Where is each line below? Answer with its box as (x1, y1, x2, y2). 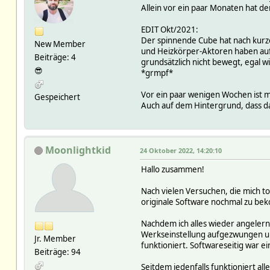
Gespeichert (34, 91, 80, 102)
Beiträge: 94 (34, 246, 81, 257)
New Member (34, 38, 86, 49)
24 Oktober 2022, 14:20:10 (139, 145, 222, 155)
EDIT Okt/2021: (140, 24, 198, 35)
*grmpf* (140, 67, 173, 78)
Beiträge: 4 (34, 51, 76, 63)
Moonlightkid (45, 143, 111, 157)
